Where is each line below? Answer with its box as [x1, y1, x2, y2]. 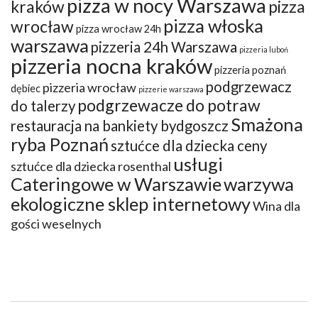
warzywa [224, 172, 294, 194]
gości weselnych [11, 215, 102, 231]
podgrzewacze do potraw [77, 94, 261, 115]
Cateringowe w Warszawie [11, 172, 221, 194]
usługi [173, 153, 223, 175]
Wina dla [253, 197, 300, 214]
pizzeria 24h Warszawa [91, 38, 237, 55]
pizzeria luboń [239, 44, 288, 54]
